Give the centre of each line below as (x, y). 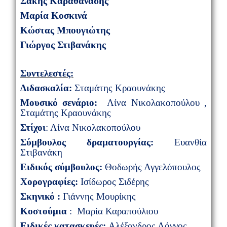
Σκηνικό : (41, 196)
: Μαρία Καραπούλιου (112, 211)
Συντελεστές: (47, 73)
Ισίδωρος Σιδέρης (113, 181)
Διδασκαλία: (46, 88)
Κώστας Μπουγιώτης (65, 30)
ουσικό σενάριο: (68, 102)
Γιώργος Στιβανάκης (63, 45)
